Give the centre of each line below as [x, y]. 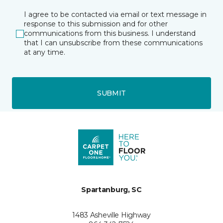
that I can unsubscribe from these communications [113, 43]
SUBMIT [111, 93]
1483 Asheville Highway [111, 215]
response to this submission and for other [96, 24]
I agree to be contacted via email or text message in [115, 14]
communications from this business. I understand [110, 33]
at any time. [45, 52]
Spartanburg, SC [111, 190]
